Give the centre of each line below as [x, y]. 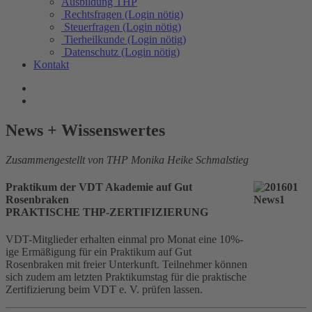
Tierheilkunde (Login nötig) [125, 39]
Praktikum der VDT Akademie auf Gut [99, 187]
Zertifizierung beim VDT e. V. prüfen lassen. [104, 290]
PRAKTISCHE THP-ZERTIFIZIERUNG [107, 212]
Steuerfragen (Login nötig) [123, 27]
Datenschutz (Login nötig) [122, 52]
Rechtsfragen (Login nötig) [124, 14]
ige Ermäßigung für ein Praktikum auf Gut [99, 252]
